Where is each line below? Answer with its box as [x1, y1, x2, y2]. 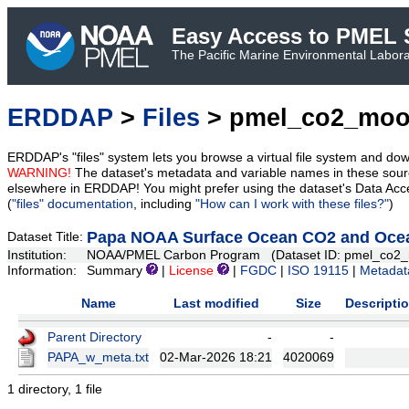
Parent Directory [47, 330, 142, 345]
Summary [87, 264, 146, 278]
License [169, 264, 214, 278]
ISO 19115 [288, 264, 349, 278]
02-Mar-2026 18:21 [160, 351, 272, 365]
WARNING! [7, 166, 71, 181]
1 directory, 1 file [7, 383, 102, 397]
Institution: [7, 248, 70, 263]
